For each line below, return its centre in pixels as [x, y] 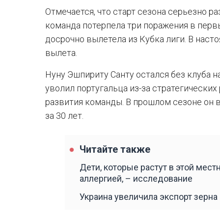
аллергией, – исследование [136, 179]
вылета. [61, 53]
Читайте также [115, 150]
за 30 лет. [64, 116]
